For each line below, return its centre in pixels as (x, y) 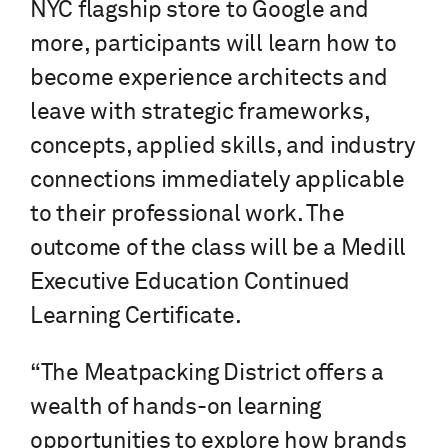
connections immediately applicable (217, 181)
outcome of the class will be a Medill (218, 249)
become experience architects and (209, 79)
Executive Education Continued (190, 283)
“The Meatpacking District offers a (207, 374)
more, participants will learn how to (213, 45)
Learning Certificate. (136, 317)
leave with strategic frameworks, (200, 113)
